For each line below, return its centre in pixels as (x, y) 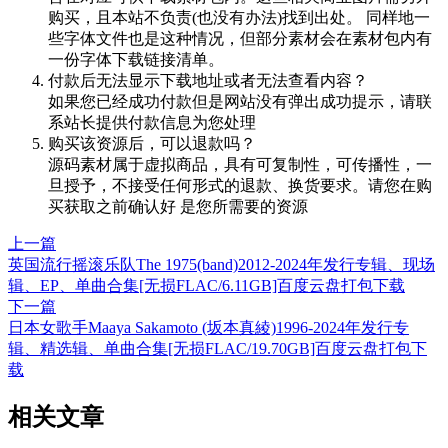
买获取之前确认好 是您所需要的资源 (178, 206)
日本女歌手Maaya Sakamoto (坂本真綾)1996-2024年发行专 (208, 327)
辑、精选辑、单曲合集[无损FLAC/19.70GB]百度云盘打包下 (217, 348)
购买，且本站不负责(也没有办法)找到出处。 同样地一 (239, 17)
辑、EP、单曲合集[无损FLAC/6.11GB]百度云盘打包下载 (206, 285)
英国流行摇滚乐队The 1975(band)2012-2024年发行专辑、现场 (221, 264)
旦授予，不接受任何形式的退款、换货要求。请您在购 (240, 185)
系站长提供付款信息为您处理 (152, 122)
